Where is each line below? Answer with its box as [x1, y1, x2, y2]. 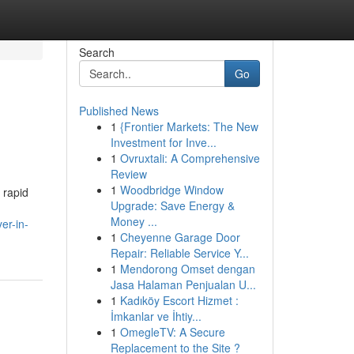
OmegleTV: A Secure [119, 324, 225, 340]
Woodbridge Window [119, 182, 224, 198]
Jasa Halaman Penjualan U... [110, 277, 256, 292]
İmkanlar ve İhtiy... [110, 308, 201, 324]
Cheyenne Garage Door [119, 229, 240, 245]
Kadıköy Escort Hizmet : [119, 292, 239, 308]
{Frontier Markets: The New [119, 119, 258, 134]
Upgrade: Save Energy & [110, 198, 235, 213]
